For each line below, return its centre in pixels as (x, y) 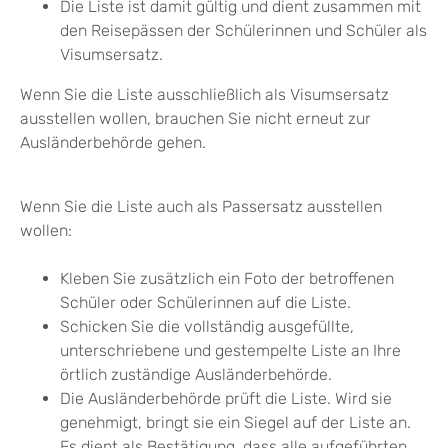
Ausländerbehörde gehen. (113, 143)
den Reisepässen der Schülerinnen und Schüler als (243, 31)
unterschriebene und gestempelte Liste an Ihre (230, 351)
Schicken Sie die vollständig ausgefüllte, (207, 327)
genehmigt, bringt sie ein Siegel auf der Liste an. (235, 423)
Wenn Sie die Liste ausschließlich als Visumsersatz (204, 95)
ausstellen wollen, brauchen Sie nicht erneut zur (195, 119)
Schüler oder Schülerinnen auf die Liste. (205, 303)
